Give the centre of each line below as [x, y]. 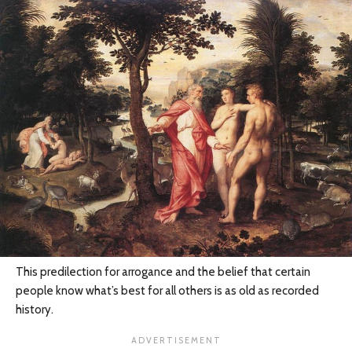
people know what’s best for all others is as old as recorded [167, 291]
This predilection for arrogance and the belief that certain [163, 272]
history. [35, 310]
